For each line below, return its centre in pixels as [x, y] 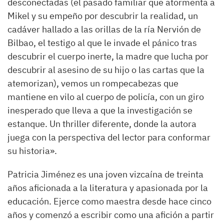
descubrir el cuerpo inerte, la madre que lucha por [108, 56]
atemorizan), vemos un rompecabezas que [93, 83]
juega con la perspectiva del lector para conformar [109, 137]
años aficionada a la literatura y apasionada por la [108, 188]
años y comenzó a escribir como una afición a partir [111, 215]
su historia [29, 151]
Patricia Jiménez [41, 174]
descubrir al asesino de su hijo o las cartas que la [106, 70]
